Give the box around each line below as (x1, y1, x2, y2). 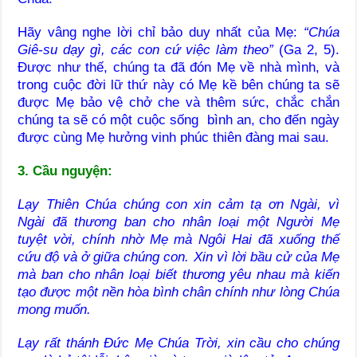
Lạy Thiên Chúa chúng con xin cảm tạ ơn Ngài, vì (18, 196, 339, 212)
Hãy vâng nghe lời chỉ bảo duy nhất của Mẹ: (18, 24, 304, 40)
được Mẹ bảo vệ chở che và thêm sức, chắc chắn (18, 94, 339, 110)
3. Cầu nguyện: (18, 163, 113, 178)
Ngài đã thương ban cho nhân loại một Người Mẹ (18, 214, 339, 229)
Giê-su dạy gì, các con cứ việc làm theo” (18, 41, 274, 57)
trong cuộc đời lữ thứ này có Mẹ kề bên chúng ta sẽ (18, 76, 339, 92)
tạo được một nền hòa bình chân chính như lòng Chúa (18, 284, 339, 300)
